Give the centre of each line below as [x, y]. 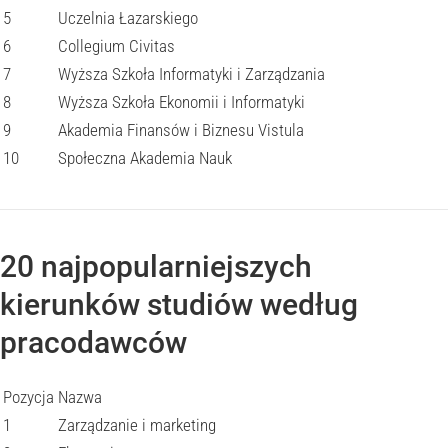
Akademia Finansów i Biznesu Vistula [181, 130]
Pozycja [28, 397]
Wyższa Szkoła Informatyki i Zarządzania [191, 74]
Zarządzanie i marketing [137, 425]
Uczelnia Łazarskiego [128, 18]
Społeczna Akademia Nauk [145, 158]
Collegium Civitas [116, 46]
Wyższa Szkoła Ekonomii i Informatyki [181, 102]
